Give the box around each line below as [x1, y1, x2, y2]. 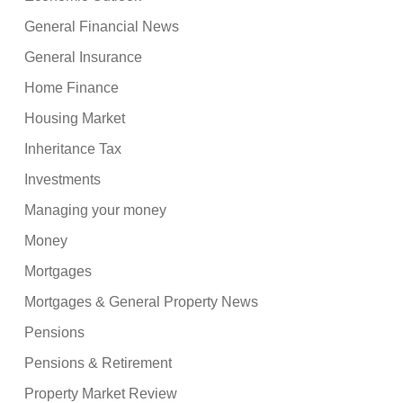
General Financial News [24, 18, 180, 34]
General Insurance [24, 49, 143, 65]
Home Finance [24, 79, 120, 95]
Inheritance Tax [24, 140, 122, 157]
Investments [24, 171, 102, 187]
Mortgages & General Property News [24, 293, 259, 309]
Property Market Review [24, 385, 178, 401]
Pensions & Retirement [24, 354, 173, 371]
